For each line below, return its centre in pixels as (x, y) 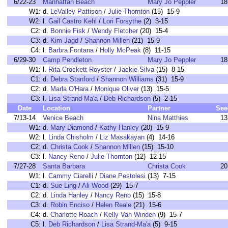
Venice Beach (63, 118)
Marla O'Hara (69, 89)
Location (56, 108)
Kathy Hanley (119, 127)
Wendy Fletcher (115, 31)
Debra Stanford (73, 79)
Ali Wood (95, 186)
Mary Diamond (72, 127)
